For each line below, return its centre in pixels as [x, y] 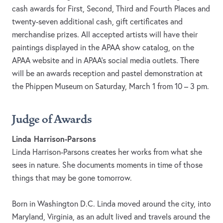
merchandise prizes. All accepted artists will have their [105, 35]
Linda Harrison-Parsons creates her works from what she [107, 152]
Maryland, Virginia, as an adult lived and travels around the [111, 217]
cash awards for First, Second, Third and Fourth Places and [111, 9]
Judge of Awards [52, 120]
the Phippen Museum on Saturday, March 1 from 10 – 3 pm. [111, 86]
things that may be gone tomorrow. [72, 178]
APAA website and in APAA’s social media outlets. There [106, 60]
